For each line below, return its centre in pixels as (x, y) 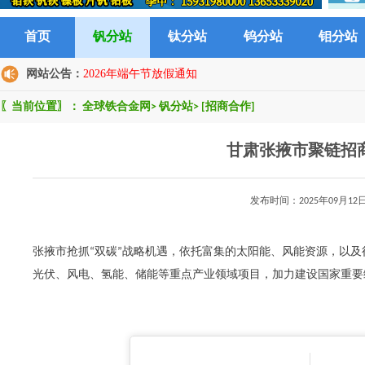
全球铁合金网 (117, 107)
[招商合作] (228, 107)
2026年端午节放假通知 (140, 74)
